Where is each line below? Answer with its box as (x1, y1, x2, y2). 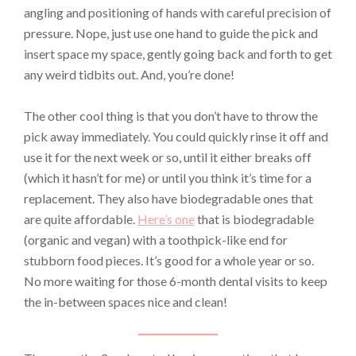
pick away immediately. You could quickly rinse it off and (24, 129, 328, 145)
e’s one (159, 211, 195, 227)
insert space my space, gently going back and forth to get (24, 46, 332, 62)
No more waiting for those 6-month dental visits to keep (24, 273, 327, 289)
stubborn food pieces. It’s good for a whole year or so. (24, 253, 314, 269)
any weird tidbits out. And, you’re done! (24, 67, 234, 83)
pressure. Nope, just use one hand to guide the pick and (24, 25, 318, 41)
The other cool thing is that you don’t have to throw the (24, 108, 318, 124)
